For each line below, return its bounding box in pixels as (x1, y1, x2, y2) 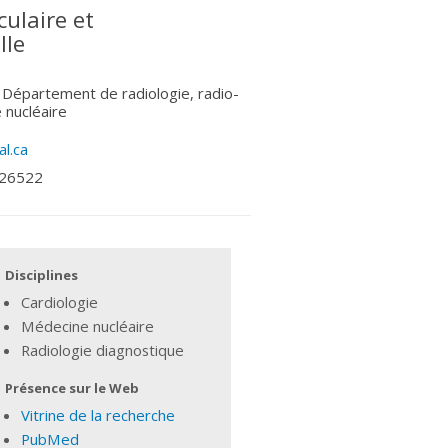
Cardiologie (21, 291, 99, 312)
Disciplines (5, 265, 79, 284)
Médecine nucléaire (21, 315, 155, 336)
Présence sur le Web (5, 378, 140, 397)
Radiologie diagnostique (21, 339, 185, 360)
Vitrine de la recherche (21, 404, 176, 425)
